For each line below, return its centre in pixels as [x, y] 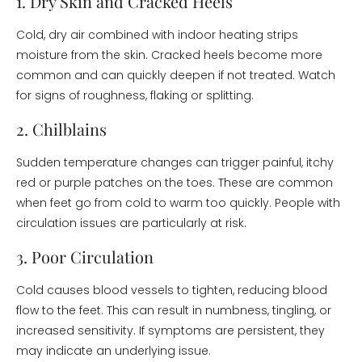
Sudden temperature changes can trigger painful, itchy [175, 162]
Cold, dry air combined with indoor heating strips [157, 35]
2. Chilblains [61, 129]
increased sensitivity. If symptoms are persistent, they [170, 330]
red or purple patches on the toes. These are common [175, 183]
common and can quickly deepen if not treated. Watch [176, 75]
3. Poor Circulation [85, 257]
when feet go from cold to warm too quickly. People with [178, 203]
